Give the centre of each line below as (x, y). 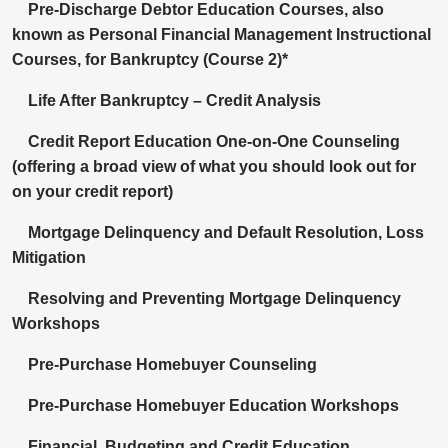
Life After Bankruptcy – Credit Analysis (174, 101)
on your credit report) (92, 192)
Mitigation (49, 258)
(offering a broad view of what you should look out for (214, 167)
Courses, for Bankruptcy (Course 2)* (150, 60)
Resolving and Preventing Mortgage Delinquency (214, 299)
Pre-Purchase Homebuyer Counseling (172, 365)
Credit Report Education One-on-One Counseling (214, 142)
